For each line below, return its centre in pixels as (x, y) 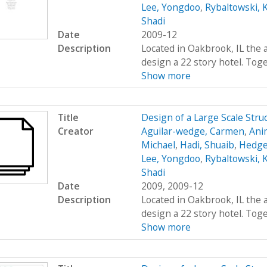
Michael (158, 145)
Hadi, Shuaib (207, 145)
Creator (75, 131)
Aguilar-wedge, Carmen (193, 131)
